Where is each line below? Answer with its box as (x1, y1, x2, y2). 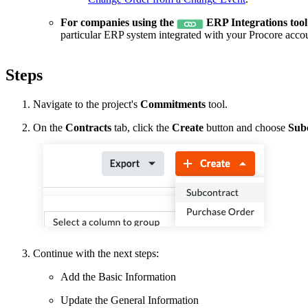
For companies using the (60, 16, 174, 29)
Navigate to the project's (33, 98, 140, 111)
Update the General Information (60, 294, 199, 307)
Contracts (65, 122, 111, 134)
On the (33, 122, 65, 134)
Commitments (140, 98, 206, 111)
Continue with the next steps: (33, 247, 159, 260)
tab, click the (111, 122, 172, 134)
